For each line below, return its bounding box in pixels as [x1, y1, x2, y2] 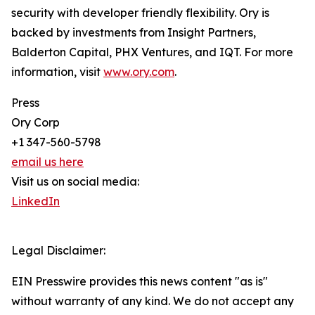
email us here [11, 155, 84, 169]
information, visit [11, 65, 103, 79]
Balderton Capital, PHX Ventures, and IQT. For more [11, 45, 293, 60]
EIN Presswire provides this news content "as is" [11, 274, 268, 289]
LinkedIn [11, 194, 60, 209]
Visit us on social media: [11, 174, 139, 189]
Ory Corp [11, 115, 60, 130]
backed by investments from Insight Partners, [11, 25, 256, 40]
